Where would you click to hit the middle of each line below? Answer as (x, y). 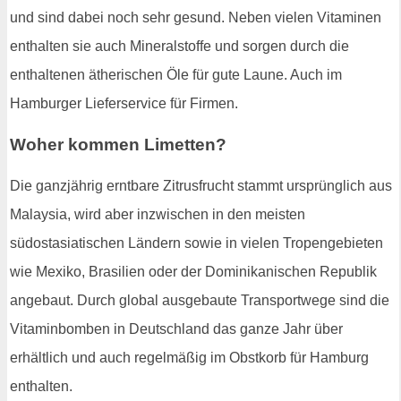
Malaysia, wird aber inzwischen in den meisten (158, 214)
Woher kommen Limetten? (118, 144)
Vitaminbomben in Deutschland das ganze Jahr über (176, 328)
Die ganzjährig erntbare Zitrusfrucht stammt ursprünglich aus (201, 185)
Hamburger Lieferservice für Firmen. (124, 104)
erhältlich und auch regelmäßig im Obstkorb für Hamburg (189, 357)
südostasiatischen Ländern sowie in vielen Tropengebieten (196, 243)
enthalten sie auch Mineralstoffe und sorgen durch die (179, 47)
